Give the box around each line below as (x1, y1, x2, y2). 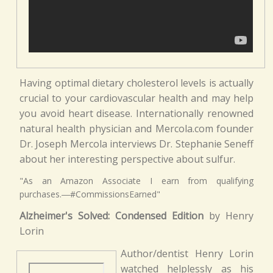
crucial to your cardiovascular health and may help (19, 91, 253, 105)
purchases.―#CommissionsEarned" (19, 188, 160, 200)
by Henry (204, 208, 253, 222)
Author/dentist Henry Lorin (121, 246, 253, 260)
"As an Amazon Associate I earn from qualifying (19, 174, 253, 186)
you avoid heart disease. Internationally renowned (19, 106, 253, 120)
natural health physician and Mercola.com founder (19, 121, 253, 135)
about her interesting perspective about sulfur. (19, 152, 235, 166)
